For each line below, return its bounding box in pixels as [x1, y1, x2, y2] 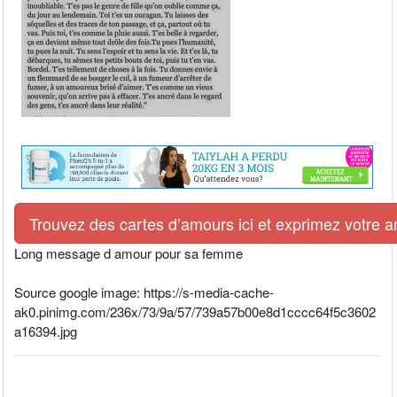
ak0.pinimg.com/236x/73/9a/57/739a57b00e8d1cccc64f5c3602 [14, 301, 377, 321]
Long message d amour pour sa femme [14, 243, 244, 262]
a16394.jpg [14, 321, 78, 340]
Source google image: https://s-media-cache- [14, 282, 275, 301]
